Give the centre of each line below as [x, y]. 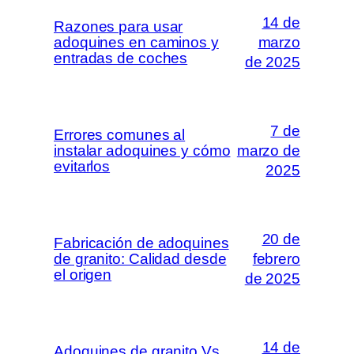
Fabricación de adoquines [141, 243]
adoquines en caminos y [136, 42]
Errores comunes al [120, 134]
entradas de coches [121, 58]
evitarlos [82, 166]
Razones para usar [119, 26]
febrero [276, 259]
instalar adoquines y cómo [142, 150]
